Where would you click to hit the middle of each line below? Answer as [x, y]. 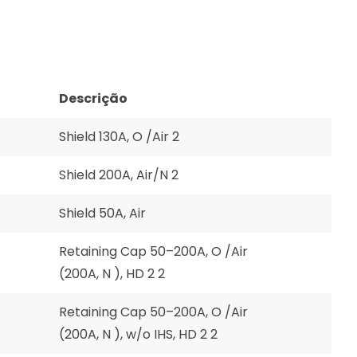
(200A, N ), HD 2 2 [112, 274]
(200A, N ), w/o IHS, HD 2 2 [138, 334]
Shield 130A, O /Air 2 [119, 137]
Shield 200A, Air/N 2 [119, 175]
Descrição [93, 98]
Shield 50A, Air [102, 213]
